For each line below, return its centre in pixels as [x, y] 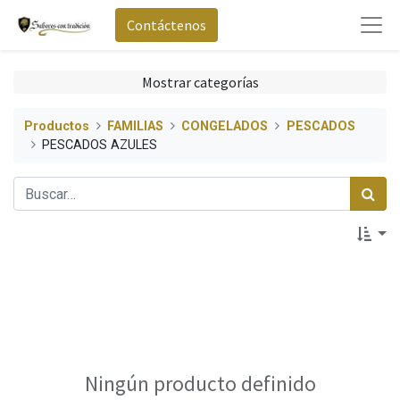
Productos [57, 126]
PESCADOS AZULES [100, 145]
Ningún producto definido [200, 384]
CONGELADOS [225, 126]
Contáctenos [166, 25]
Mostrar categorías [200, 82]
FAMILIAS [136, 126]
